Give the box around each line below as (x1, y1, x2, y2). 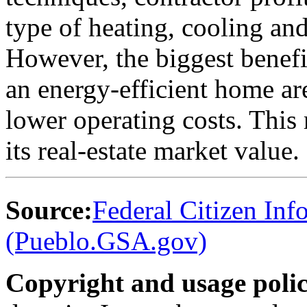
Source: (5, 195, 93, 225)
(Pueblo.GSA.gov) (5, 225, 207, 256)
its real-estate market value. (5, 135, 299, 165)
